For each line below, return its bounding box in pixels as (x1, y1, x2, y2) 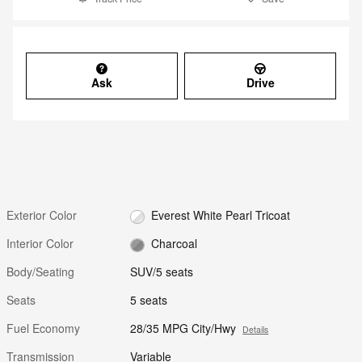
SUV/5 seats (130, 263, 194, 280)
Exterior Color (6, 207, 77, 224)
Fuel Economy (6, 320, 80, 337)
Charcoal (150, 235, 197, 252)
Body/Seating (6, 263, 74, 280)
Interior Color (6, 235, 74, 252)
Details (242, 323, 269, 336)
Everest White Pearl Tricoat (150, 207, 290, 224)
